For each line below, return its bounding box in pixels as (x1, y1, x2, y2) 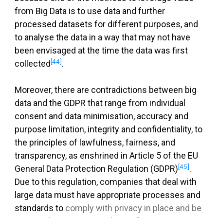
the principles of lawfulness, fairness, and (15, 137, 175, 148)
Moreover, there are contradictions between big (15, 85, 197, 95)
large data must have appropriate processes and (15, 190, 200, 200)
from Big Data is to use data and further (15, 6, 165, 17)
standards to (15, 203, 65, 214)
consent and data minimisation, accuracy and (15, 111, 188, 122)
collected (15, 58, 51, 69)
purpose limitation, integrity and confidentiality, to (15, 124, 202, 135)
